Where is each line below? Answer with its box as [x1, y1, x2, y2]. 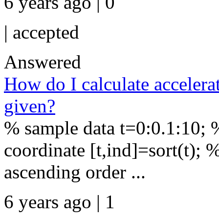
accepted [13, 22, 79, 43]
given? [4, 95, 55, 116]
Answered [4, 51, 81, 72]
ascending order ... [4, 161, 146, 182]
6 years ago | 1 [4, 191, 115, 212]
